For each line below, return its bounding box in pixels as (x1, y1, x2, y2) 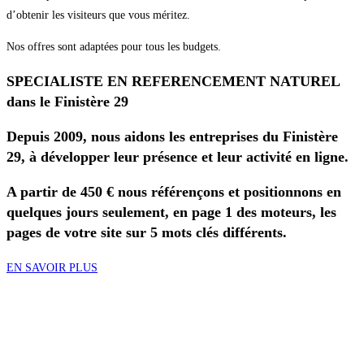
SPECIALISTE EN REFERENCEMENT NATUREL (6, 73, 340, 90)
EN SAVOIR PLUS (6, 262, 97, 275)
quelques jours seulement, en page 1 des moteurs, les (6, 204, 336, 221)
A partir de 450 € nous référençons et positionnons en (6, 184, 341, 201)
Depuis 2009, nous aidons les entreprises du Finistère (6, 128, 338, 145)
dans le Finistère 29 (6, 93, 128, 110)
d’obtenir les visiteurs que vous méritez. (6, 9, 190, 22)
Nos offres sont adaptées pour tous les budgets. (6, 41, 221, 54)
